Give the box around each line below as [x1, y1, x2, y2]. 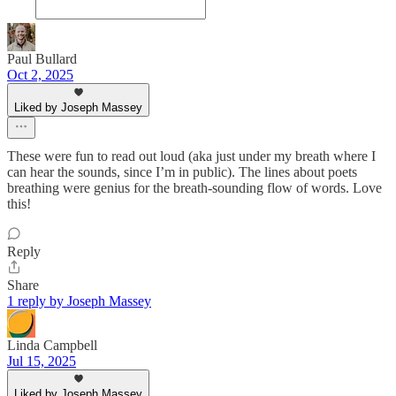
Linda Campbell [7, 338, 97, 354]
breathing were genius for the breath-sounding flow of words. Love [7, 180, 382, 196]
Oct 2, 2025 [7, 67, 73, 83]
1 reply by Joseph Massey [7, 293, 151, 309]
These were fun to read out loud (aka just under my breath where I [7, 148, 376, 164]
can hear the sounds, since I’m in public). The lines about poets [7, 164, 357, 180]
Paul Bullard [7, 51, 77, 67]
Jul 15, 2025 [7, 354, 76, 369]
